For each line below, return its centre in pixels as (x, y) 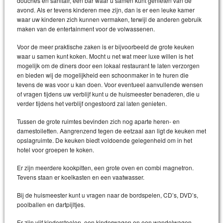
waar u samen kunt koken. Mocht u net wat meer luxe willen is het (105, 56)
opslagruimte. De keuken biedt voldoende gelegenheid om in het (105, 140)
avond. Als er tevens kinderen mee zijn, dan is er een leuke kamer (106, 10)
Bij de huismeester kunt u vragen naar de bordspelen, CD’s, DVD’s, (108, 195)
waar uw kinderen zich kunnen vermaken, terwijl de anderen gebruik (109, 19)
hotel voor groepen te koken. (56, 150)
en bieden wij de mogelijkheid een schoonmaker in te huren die (103, 75)
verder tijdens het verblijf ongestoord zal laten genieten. (92, 103)
